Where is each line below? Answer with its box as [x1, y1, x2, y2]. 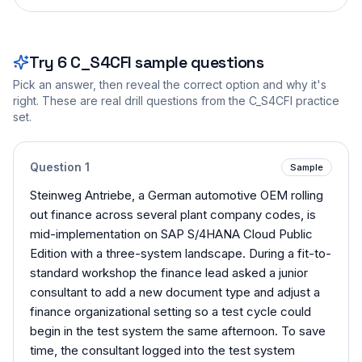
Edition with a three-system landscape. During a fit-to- [30, 245, 331, 261]
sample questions [131, 51, 263, 73]
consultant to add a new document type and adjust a [30, 284, 320, 300]
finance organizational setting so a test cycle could [30, 303, 311, 319]
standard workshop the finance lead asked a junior [30, 264, 308, 280]
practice [296, 93, 339, 107]
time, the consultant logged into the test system [30, 342, 295, 358]
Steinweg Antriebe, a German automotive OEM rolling [30, 187, 323, 203]
